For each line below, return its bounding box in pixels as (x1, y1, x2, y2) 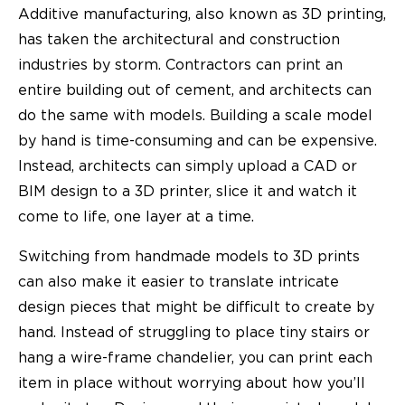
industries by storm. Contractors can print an (18, 58, 343, 73)
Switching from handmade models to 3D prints (18, 250, 360, 265)
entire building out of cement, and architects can (18, 83, 372, 99)
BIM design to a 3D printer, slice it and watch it (18, 184, 357, 200)
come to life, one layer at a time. (18, 210, 254, 225)
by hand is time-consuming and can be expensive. (18, 134, 377, 149)
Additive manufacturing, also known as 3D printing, (18, 7, 386, 23)
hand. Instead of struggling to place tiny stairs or (18, 325, 370, 341)
